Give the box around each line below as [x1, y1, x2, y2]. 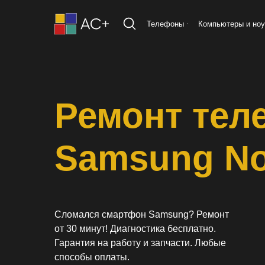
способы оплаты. [54, 252, 130, 262]
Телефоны [147, 19, 184, 28]
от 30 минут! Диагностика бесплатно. [54, 224, 216, 234]
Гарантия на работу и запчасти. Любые [54, 238, 226, 248]
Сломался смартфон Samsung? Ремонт [54, 209, 229, 219]
